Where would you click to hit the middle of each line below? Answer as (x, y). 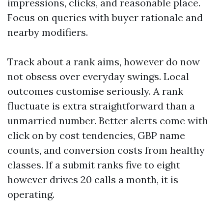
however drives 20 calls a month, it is (93, 179)
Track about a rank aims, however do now (104, 62)
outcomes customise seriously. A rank (95, 91)
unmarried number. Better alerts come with (108, 121)
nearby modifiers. (48, 32)
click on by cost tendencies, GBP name (96, 135)
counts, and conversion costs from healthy (106, 150)
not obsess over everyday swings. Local (98, 76)
